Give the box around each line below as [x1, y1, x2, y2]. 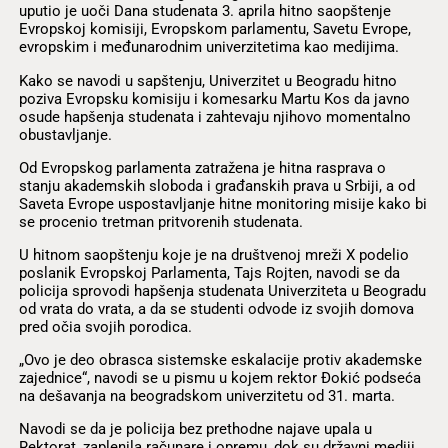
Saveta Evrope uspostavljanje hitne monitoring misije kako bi [18, 194, 427, 213]
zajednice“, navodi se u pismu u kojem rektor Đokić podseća [18, 369, 421, 388]
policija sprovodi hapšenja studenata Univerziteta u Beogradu [18, 281, 426, 300]
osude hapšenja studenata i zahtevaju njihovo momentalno [18, 107, 411, 126]
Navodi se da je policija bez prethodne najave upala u [18, 420, 372, 439]
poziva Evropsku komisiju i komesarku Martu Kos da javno [18, 89, 410, 108]
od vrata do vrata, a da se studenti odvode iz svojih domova [18, 299, 414, 318]
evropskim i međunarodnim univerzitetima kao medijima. [18, 38, 399, 57]
